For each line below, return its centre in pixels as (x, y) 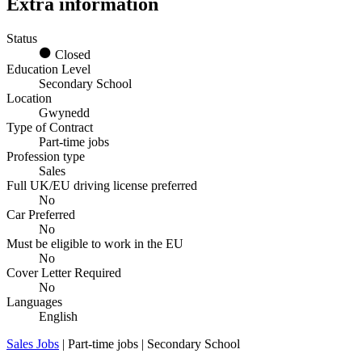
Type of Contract (50, 127)
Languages (34, 301)
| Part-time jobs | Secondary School (149, 343)
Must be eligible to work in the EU (95, 243)
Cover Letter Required (64, 272)
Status (22, 38)
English (58, 316)
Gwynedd (64, 112)
